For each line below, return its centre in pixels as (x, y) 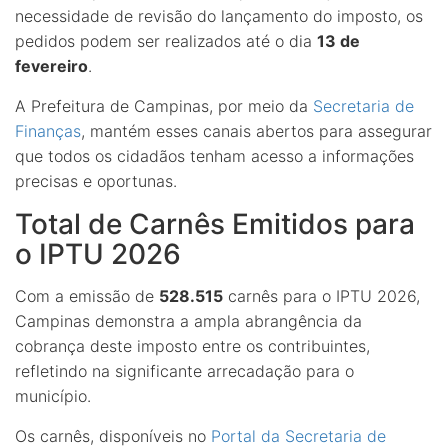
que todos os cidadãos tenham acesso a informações (214, 156)
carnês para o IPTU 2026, (321, 296)
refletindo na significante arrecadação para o (184, 371)
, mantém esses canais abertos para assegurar (256, 131)
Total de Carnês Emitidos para (215, 224)
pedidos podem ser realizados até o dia (166, 41)
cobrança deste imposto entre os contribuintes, (192, 346)
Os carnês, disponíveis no (113, 436)
